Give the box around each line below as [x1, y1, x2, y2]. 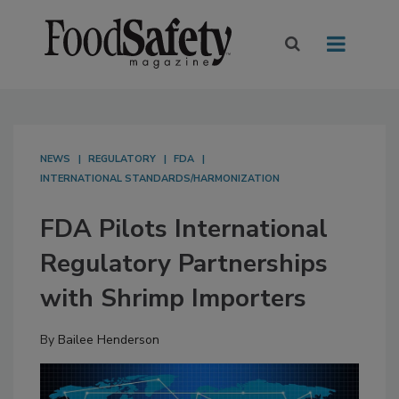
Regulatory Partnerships [40, 247, 328, 281]
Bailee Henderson [58, 331, 159, 349]
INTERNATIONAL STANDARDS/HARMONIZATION [40, 172, 280, 186]
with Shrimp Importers [40, 281, 306, 316]
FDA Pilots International [40, 212, 328, 247]
